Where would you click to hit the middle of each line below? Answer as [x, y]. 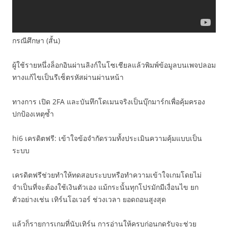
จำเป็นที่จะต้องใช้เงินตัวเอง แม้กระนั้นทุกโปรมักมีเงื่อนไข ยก [105, 187]
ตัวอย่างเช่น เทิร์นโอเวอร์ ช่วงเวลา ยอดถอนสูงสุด [89, 199]
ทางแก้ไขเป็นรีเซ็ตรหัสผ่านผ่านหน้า [68, 77]
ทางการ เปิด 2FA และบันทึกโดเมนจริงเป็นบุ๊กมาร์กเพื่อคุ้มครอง [109, 102]
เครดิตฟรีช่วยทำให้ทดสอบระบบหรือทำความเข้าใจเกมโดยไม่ [107, 175]
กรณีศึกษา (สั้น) [36, 40]
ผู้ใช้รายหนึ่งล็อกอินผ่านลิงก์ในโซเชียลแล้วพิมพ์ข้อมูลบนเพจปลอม [114, 65]
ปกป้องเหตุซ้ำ [33, 114]
